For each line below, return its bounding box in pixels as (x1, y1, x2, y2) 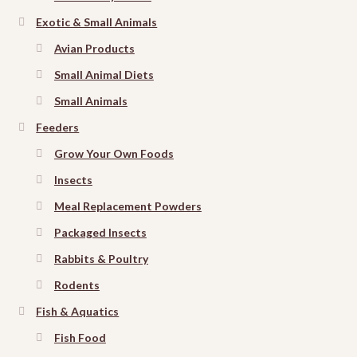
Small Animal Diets (53, 68, 154, 82)
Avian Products (53, 41, 135, 56)
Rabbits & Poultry (53, 252, 148, 266)
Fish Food (53, 331, 106, 345)
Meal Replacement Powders (53, 199, 202, 214)
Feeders (36, 120, 80, 135)
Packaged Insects (53, 226, 147, 240)
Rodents (53, 278, 100, 292)
